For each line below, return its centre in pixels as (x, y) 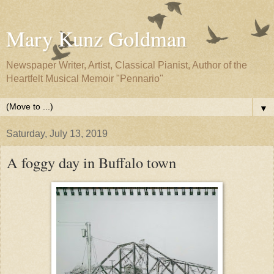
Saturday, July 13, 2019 (57, 134)
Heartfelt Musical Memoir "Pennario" (85, 79)
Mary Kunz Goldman (96, 39)
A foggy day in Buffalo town (91, 162)
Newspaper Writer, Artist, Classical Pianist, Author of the (127, 65)
